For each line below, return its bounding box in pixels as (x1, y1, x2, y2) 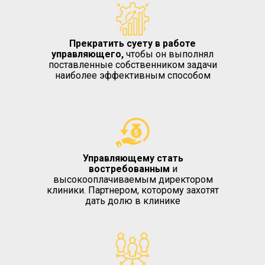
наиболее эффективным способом (54, 70, 211, 81)
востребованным (88, 163, 170, 174)
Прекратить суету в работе (69, 38, 196, 49)
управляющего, (51, 49, 126, 60)
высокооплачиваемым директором (53, 174, 213, 185)
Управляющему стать (82, 153, 183, 164)
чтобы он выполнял (126, 49, 214, 60)
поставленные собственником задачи (48, 59, 217, 70)
